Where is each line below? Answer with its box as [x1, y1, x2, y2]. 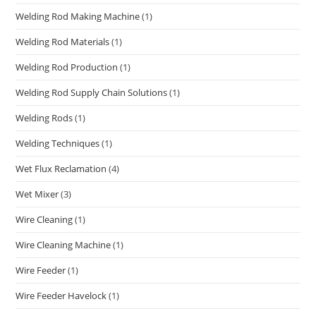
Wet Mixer [16, 188, 59, 201]
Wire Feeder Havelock [16, 289, 107, 303]
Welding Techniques [16, 137, 100, 150]
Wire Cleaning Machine [16, 238, 111, 252]
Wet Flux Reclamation [16, 162, 107, 176]
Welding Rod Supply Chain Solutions [16, 86, 168, 99]
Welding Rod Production [16, 61, 119, 74]
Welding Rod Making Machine [16, 10, 140, 23]
